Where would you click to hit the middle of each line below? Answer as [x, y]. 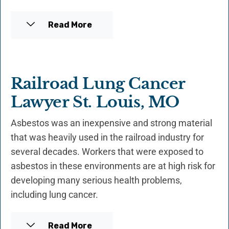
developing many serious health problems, [96, 180]
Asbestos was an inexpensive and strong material [111, 123]
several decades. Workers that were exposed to [107, 152]
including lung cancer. [54, 195]
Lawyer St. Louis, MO [95, 102]
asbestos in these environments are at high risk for [113, 166]
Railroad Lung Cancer [98, 84]
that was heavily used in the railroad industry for [107, 138]
